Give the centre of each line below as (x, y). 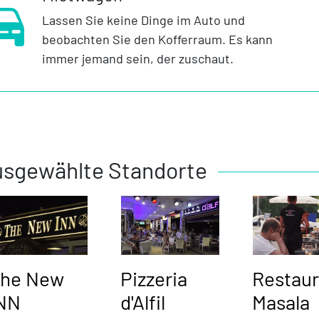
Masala (281, 302)
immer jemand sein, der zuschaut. (137, 59)
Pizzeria (153, 279)
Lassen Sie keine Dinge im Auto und (143, 20)
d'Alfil (142, 302)
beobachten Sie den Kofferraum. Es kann (157, 40)
